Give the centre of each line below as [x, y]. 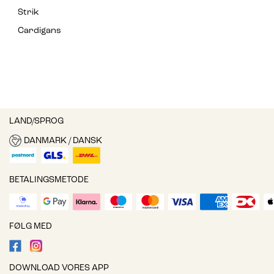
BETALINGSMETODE [49, 180]
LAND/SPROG [36, 122]
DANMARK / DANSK [63, 141]
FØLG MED [31, 227]
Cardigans [39, 31]
